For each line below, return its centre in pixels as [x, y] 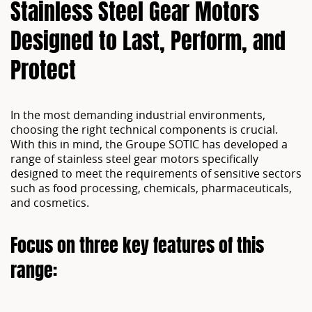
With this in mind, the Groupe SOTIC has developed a [149, 144]
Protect [43, 72]
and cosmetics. [50, 203]
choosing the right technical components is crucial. [144, 130]
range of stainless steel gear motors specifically [134, 159]
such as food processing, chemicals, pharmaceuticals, [151, 188]
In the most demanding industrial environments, [138, 115]
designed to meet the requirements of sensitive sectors [156, 173]
